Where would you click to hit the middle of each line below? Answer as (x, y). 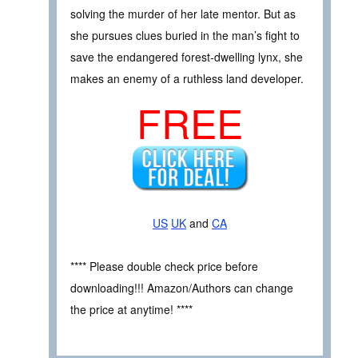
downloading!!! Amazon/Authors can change (182, 288)
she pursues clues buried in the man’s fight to (185, 35)
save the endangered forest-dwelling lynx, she (187, 56)
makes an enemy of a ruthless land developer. (187, 78)
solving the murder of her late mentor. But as (183, 13)
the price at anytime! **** (131, 309)
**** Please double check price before (164, 266)
